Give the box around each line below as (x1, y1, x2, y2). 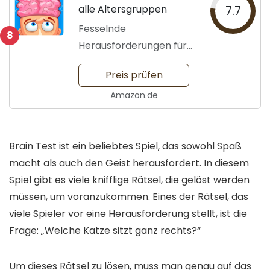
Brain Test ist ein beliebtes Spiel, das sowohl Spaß (9, 139, 242, 154)
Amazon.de (110, 89, 158, 102)
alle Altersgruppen (78, 2, 167, 17)
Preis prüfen (105, 68, 163, 83)
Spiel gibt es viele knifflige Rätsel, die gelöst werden (9, 173, 250, 187)
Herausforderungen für (78, 39, 187, 53)
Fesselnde (78, 22, 126, 36)
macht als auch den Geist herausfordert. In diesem (9, 156, 249, 171)
